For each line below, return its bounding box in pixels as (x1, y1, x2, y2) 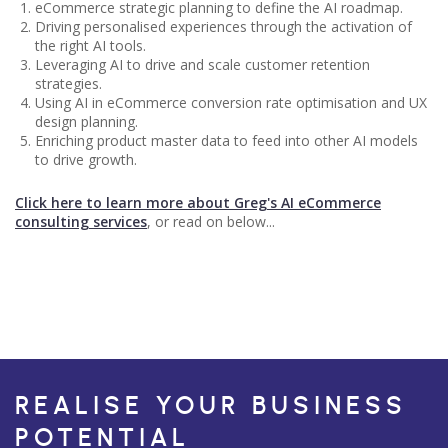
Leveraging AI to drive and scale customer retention (35, 55, 370, 74)
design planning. (35, 112, 138, 131)
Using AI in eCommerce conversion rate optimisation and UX (35, 93, 427, 112)
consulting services (15, 212, 147, 231)
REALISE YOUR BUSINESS (15, 395, 407, 419)
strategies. (35, 74, 102, 93)
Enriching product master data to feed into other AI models (35, 131, 418, 150)
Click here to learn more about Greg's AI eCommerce (15, 193, 381, 212)
